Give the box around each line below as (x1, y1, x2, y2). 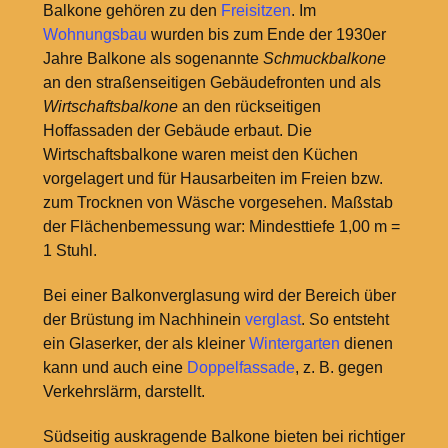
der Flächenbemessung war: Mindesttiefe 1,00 (42, 218, 370, 236)
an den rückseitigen (177, 98, 321, 116)
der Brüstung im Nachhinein (42, 311, 245, 329)
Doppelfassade (186, 359, 295, 377)
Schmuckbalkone (262, 50, 386, 68)
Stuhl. (55, 242, 97, 260)
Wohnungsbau (42, 26, 147, 44)
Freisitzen (220, 2, 291, 20)
